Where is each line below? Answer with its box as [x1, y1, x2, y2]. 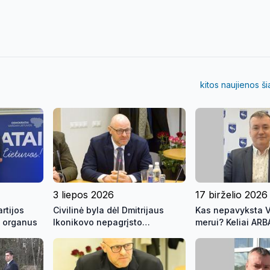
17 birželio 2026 [195, 188, 268, 201]
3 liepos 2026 [53, 188, 114, 201]
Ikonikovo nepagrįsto [53, 216, 142, 227]
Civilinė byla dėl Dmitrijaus [53, 204, 164, 215]
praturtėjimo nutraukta [53, 228, 147, 239]
